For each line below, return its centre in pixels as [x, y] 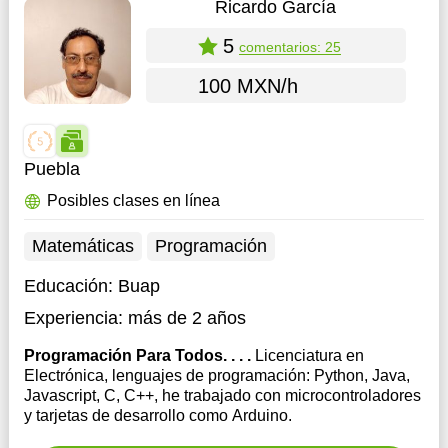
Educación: [70, 286]
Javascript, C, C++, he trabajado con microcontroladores [222, 395]
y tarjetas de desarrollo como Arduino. [157, 415]
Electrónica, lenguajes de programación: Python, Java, [216, 375]
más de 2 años [186, 318]
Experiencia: [73, 318]
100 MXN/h [247, 85]
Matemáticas [82, 246]
